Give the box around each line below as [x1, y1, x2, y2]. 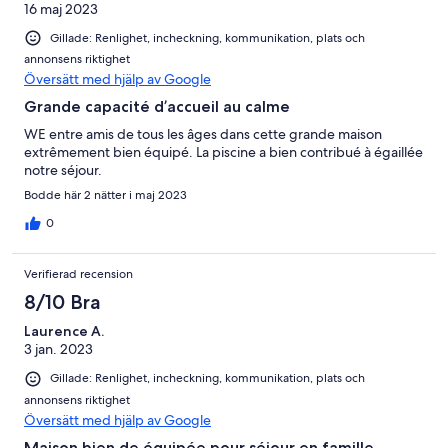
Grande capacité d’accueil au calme [24, 97, 290, 117]
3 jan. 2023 [24, 340, 93, 359]
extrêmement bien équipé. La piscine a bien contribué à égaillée [24, 143, 423, 162]
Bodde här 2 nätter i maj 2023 [24, 187, 187, 204]
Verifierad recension [24, 266, 133, 283]
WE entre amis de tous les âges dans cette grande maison [24, 125, 382, 144]
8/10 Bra [24, 290, 101, 315]
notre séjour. [24, 161, 102, 180]
